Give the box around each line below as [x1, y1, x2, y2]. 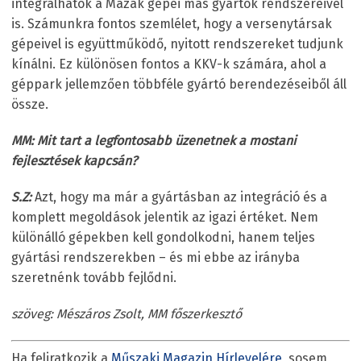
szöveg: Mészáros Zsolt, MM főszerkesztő [11, 305, 242, 322]
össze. [11, 96, 48, 112]
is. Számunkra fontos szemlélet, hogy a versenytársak [11, 15, 332, 31]
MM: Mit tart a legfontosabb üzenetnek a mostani [11, 132, 297, 148]
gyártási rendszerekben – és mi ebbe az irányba [11, 249, 300, 265]
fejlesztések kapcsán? [11, 152, 137, 168]
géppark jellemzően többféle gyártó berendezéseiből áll [11, 76, 346, 92]
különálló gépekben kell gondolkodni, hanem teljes [11, 229, 315, 245]
